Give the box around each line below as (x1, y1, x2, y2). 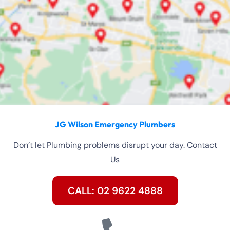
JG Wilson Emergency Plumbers (55, 119, 175, 130)
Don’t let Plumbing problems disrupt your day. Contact (13, 140, 217, 151)
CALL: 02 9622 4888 (67, 184, 163, 198)
